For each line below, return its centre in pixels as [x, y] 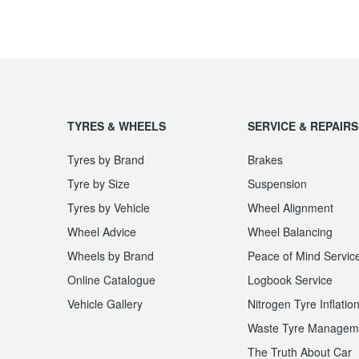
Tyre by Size [99, 184]
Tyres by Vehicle [109, 208]
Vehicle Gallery [105, 304]
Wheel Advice [102, 232]
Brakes [265, 160]
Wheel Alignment [290, 208]
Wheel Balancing [290, 232]
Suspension [277, 184]
